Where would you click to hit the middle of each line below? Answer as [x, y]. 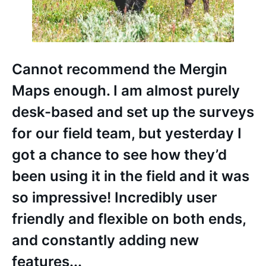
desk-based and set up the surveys [133, 112]
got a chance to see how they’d [119, 154]
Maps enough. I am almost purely [126, 90]
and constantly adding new [105, 240]
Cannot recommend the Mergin [120, 69]
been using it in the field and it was [131, 176]
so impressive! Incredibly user [115, 197]
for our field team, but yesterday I [127, 133]
